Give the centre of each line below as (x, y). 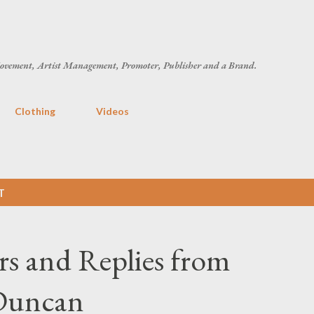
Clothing (35, 111)
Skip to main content (157, 18)
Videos (112, 111)
